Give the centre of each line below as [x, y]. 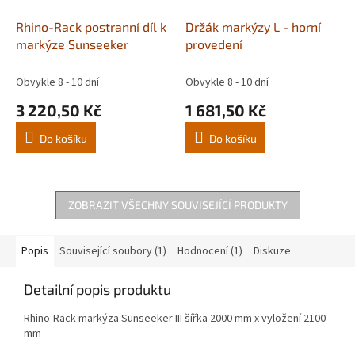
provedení [214, 44]
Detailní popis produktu [97, 289]
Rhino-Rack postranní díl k [91, 26]
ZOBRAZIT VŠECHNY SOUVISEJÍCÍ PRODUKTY [177, 204]
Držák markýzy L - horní [253, 26]
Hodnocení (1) [210, 251]
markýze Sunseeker [72, 44]
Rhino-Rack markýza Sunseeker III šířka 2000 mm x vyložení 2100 [175, 318]
